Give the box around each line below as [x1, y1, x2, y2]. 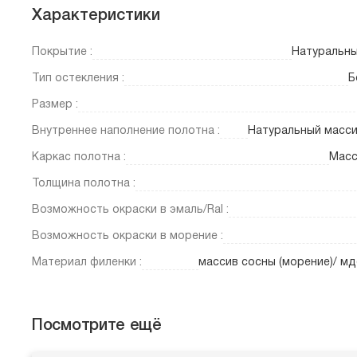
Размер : [32, 100, 78, 111]
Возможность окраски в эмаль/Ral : [32, 205, 229, 216]
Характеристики [32, 9, 160, 24]
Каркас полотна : [32, 152, 126, 163]
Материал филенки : [32, 257, 142, 269]
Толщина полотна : [32, 178, 135, 190]
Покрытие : [32, 47, 92, 58]
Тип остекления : [32, 73, 124, 84]
